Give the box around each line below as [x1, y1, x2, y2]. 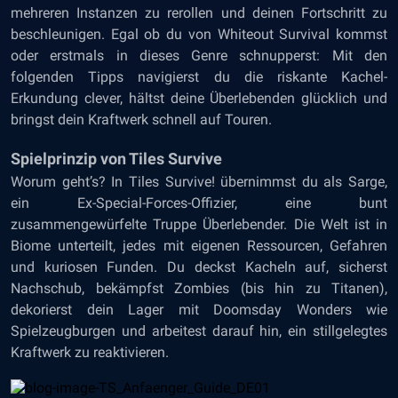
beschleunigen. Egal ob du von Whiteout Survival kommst [11, 26, 387, 43]
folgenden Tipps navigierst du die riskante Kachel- [11, 68, 387, 85]
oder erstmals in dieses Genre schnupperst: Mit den [11, 47, 387, 64]
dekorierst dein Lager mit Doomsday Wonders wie [11, 301, 387, 318]
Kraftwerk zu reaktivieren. [11, 344, 169, 361]
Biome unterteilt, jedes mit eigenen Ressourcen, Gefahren [11, 237, 387, 254]
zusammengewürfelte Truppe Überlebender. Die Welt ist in [11, 216, 387, 233]
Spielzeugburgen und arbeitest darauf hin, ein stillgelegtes [11, 322, 387, 339]
